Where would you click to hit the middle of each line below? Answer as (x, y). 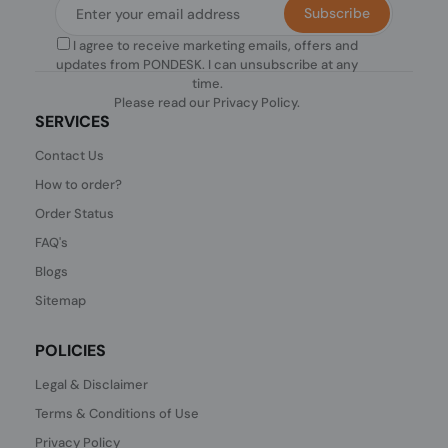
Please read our (164, 102)
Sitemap (61, 300)
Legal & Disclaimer (92, 384)
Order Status (75, 213)
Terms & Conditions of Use (117, 413)
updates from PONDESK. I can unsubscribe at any (207, 64)
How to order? (79, 184)
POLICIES (71, 350)
